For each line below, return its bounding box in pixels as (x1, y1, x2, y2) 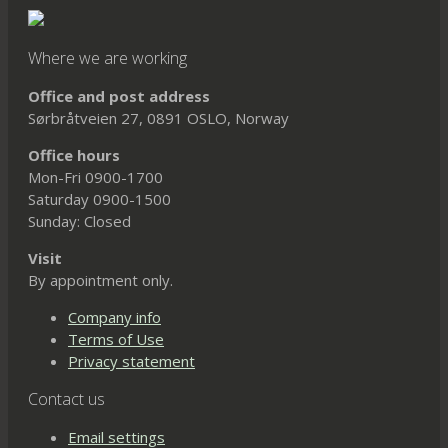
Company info (68, 306, 161, 327)
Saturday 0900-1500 (28, 188, 171, 209)
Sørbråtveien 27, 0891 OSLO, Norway (28, 107, 289, 128)
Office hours (28, 144, 120, 165)
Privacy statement (68, 350, 195, 371)
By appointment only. (28, 269, 173, 290)
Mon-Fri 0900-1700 (28, 166, 163, 187)
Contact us (28, 387, 105, 410)
